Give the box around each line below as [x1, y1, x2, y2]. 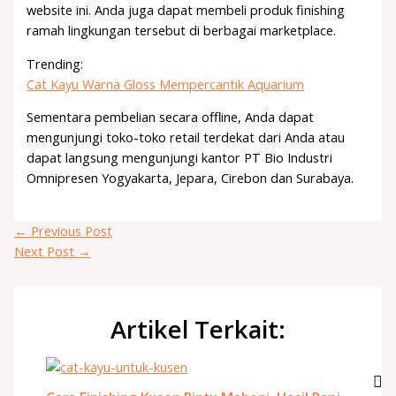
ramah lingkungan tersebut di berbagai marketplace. [27, 21, 337, 40]
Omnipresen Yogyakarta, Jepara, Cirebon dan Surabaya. [27, 169, 354, 187]
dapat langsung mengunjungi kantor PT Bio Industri [27, 148, 333, 167]
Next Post [13, 241, 78, 260]
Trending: [27, 54, 84, 72]
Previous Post [27, 221, 112, 240]
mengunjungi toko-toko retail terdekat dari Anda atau [27, 128, 346, 147]
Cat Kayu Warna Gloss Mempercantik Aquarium [27, 74, 305, 93]
